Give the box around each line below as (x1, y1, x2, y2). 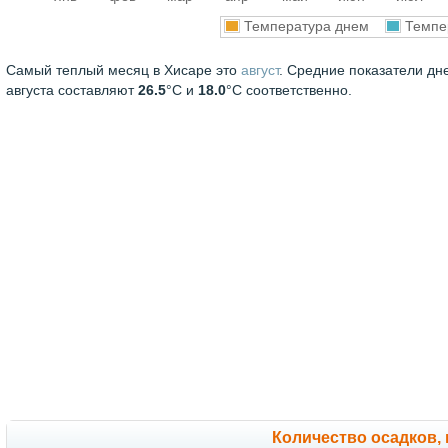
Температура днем (244, 19, 381, 34)
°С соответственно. (226, 82, 352, 98)
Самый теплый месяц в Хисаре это (6, 62, 241, 78)
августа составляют (6, 82, 138, 98)
